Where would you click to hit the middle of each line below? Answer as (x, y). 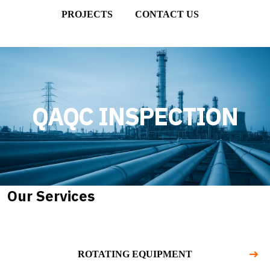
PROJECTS (87, 14)
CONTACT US (167, 14)
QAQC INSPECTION (135, 116)
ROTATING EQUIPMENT (135, 254)
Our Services (51, 196)
